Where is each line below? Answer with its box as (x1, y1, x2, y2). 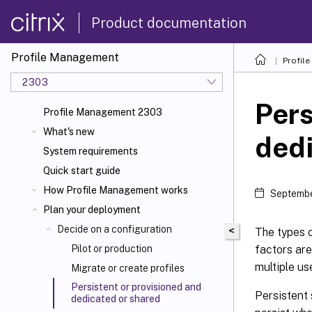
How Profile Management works (43, 185, 188, 196)
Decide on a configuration (57, 224, 172, 235)
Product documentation (91, 14, 247, 31)
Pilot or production (71, 243, 153, 254)
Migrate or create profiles (71, 263, 185, 274)
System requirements (43, 146, 138, 157)
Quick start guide (43, 165, 120, 176)
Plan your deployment (43, 204, 141, 215)
